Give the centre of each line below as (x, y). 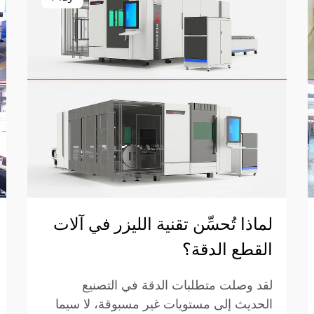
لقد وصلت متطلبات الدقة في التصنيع (177, 285)
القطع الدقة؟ (227, 249)
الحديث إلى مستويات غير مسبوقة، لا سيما (164, 304)
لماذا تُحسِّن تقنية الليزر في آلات (163, 224)
